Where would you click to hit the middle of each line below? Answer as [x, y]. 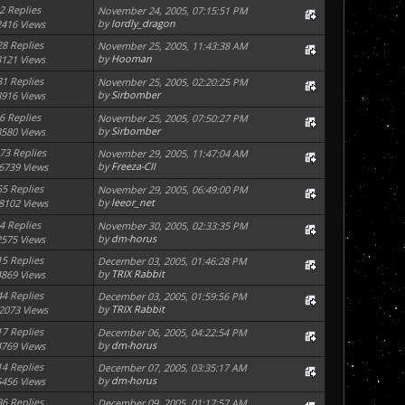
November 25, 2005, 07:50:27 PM [173, 118]
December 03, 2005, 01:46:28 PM [173, 261]
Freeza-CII [134, 166]
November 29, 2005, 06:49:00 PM [173, 190]
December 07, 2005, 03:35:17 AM [173, 368]
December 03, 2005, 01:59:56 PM [173, 297]
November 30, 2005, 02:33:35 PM [173, 226]
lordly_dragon [144, 24]
